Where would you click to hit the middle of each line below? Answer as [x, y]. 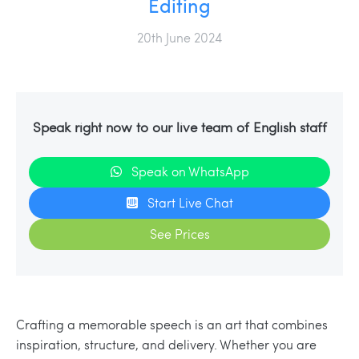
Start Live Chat [190, 203]
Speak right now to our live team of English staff [179, 127]
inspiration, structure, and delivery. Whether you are [166, 345]
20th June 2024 [179, 38]
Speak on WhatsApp [190, 171]
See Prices [179, 233]
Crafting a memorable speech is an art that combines [172, 325]
